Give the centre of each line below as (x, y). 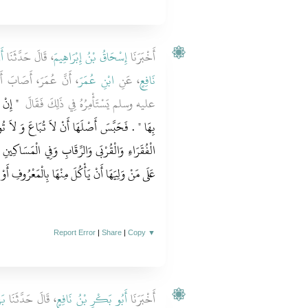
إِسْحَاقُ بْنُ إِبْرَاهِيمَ (91, 57)
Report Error (75, 232)
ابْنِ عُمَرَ (96, 80)
